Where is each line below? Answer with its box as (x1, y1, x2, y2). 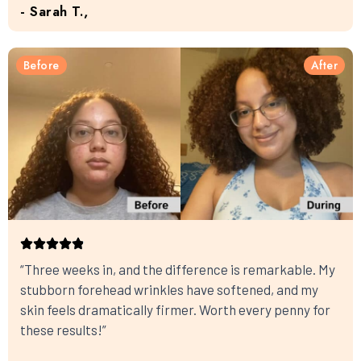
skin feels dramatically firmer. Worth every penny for (20, 301, 330, 318)
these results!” (20, 322, 106, 338)
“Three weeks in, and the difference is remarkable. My (20, 261, 335, 278)
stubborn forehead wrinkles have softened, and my (20, 281, 318, 298)
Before (23, 57, 60, 74)
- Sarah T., (20, 2, 89, 22)
